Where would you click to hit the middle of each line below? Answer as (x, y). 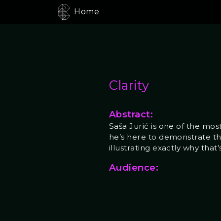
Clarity (129, 85)
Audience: (134, 167)
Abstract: (131, 114)
